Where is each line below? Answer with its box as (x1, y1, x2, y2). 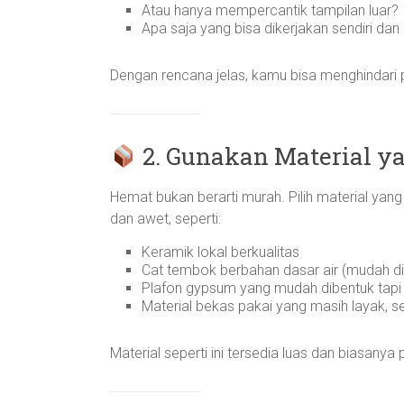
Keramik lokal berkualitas (142, 243, 299, 261)
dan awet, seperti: (110, 210, 221, 227)
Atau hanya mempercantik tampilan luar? (142, 2, 399, 19)
